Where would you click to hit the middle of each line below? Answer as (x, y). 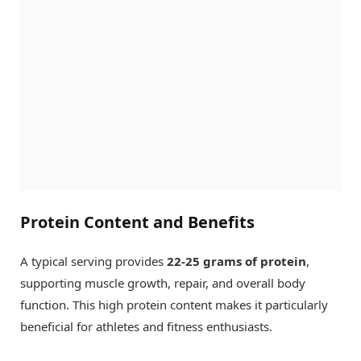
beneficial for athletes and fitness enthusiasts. (146, 327)
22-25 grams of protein (237, 261)
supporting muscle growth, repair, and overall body (163, 283)
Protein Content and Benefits (137, 222)
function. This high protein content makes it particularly (174, 305)
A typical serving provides (93, 261)
